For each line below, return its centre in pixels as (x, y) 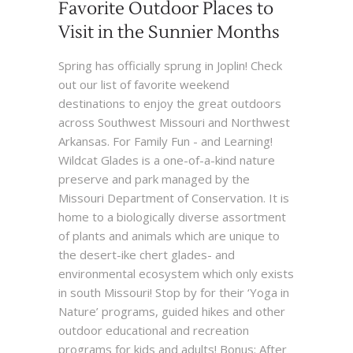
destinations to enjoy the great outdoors (170, 103)
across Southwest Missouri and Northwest (174, 122)
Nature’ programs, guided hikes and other (172, 311)
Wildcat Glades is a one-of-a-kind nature (167, 160)
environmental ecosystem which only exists (176, 273)
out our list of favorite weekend (144, 84)
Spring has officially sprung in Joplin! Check (170, 65)
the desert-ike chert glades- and (147, 255)
